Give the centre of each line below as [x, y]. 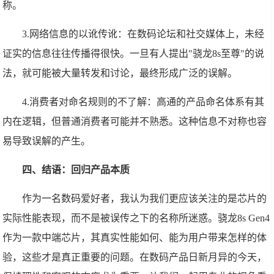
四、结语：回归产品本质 [76, 170]
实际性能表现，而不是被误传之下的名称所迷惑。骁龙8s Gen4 [136, 218]
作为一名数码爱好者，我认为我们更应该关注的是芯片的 [145, 198]
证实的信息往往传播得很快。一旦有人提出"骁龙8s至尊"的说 [134, 54]
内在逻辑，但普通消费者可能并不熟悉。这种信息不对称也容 [135, 121]
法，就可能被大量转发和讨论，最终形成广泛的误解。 [120, 73]
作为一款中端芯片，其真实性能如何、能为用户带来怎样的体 [135, 238]
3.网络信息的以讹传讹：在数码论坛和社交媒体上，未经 [143, 34]
